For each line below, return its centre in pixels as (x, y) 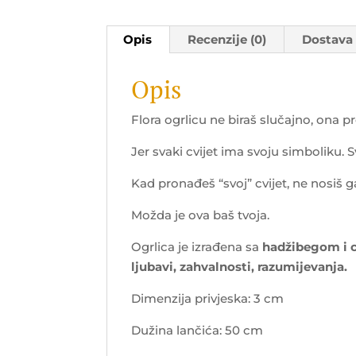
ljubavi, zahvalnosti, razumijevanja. (240, 266)
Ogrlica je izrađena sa (197, 246)
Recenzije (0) (227, 39)
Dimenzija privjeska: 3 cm (208, 298)
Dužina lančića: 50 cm (197, 330)
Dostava (328, 39)
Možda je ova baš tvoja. (201, 215)
